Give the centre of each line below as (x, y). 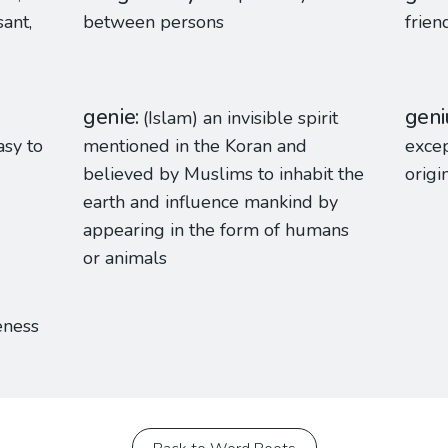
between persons (154, 22)
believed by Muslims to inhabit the (224, 174)
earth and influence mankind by (211, 202)
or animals (125, 258)
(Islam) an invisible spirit (241, 118)
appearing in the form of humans (216, 230)
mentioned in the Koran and (195, 146)
